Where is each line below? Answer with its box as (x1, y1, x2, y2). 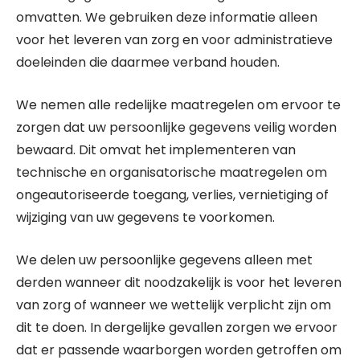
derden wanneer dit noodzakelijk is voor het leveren (16, 273, 342, 292)
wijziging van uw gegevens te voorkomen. (16, 208, 275, 227)
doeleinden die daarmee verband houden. (16, 53, 280, 72)
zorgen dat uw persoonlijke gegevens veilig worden (16, 118, 337, 137)
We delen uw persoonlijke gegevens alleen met (16, 251, 313, 269)
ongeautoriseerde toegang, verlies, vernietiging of (16, 186, 329, 204)
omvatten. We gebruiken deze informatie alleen (16, 8, 317, 27)
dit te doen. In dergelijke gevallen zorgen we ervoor (16, 318, 337, 337)
